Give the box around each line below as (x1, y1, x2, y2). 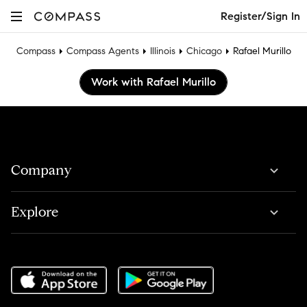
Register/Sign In (221, 9, 300, 23)
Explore (11, 204, 58, 221)
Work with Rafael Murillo (91, 75, 216, 88)
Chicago (186, 45, 222, 57)
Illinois (149, 45, 175, 57)
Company (11, 162, 72, 179)
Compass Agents (66, 45, 139, 57)
